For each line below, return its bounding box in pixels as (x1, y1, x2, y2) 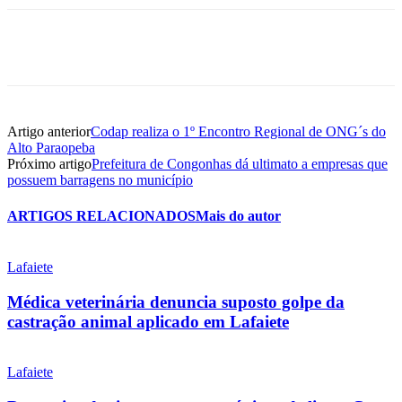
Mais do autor (196, 207, 281, 223)
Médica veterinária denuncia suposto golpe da (7, 292, 345, 311)
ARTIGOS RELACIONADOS (7, 207, 196, 223)
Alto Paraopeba (7, 140, 95, 156)
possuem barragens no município (7, 172, 193, 188)
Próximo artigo (7, 156, 92, 172)
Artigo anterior (7, 124, 91, 140)
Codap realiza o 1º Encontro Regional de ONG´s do (91, 124, 386, 140)
